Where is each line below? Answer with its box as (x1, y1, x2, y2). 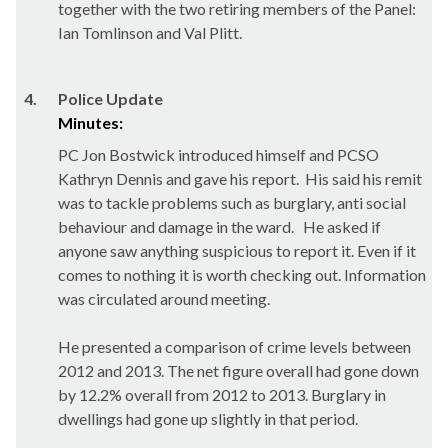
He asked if (300, 217, 381, 236)
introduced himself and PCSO (175, 145, 379, 164)
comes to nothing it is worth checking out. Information (58, 265, 426, 284)
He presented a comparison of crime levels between (58, 337, 411, 356)
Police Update (58, 89, 163, 108)
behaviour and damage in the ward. (58, 217, 294, 236)
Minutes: (58, 113, 123, 132)
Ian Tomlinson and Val (58, 23, 209, 42)
